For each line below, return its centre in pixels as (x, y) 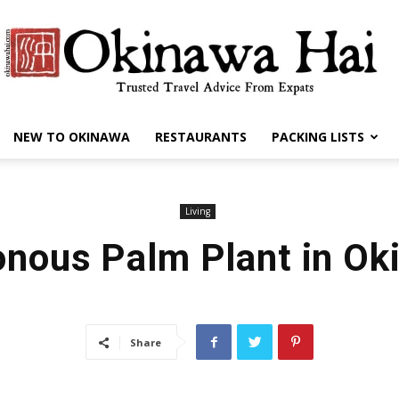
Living (197, 211)
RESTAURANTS (200, 137)
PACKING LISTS (318, 137)
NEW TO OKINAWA (71, 137)
